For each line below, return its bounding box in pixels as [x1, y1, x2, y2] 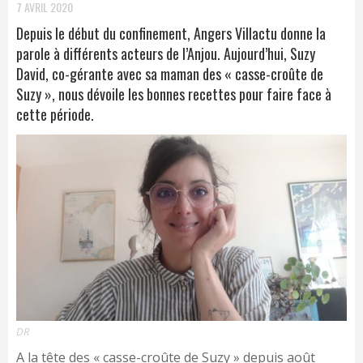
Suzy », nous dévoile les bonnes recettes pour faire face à [16, 83, 331, 105]
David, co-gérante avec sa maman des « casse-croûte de [16, 63, 323, 84]
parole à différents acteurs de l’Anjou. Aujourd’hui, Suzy [16, 43, 315, 64]
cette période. [16, 104, 94, 125]
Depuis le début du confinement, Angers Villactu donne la [16, 23, 326, 44]
